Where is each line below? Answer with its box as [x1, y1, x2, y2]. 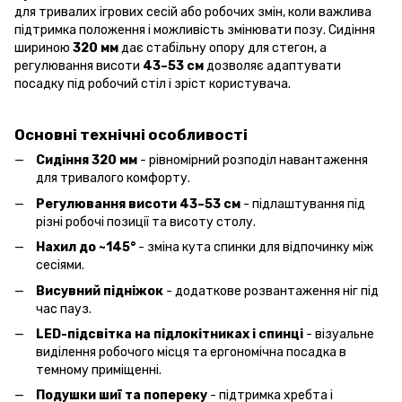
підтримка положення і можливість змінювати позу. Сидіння [14, 22, 375, 38]
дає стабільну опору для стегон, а [118, 39, 327, 56]
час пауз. [36, 301, 92, 317]
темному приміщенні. [36, 362, 162, 378]
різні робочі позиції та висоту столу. [36, 214, 256, 230]
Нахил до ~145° [36, 240, 135, 256]
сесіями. [36, 258, 84, 274]
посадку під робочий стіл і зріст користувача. [14, 75, 291, 92]
